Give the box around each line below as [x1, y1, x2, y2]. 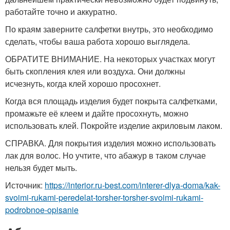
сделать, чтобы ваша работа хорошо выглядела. [5, 35, 190, 47]
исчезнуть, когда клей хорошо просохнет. [5, 77, 161, 89]
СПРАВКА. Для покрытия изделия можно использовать [5, 137, 216, 149]
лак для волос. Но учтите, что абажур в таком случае [5, 149, 206, 161]
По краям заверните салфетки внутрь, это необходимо [5, 23, 213, 35]
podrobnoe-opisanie [5, 203, 79, 216]
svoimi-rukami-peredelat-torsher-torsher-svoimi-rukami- [5, 191, 203, 203]
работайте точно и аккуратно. [5, 5, 117, 17]
